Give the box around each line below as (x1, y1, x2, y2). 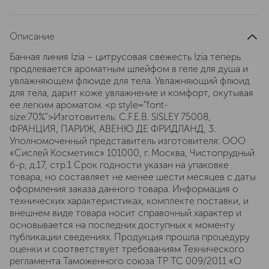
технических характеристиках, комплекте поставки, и (10, 195, 249, 207)
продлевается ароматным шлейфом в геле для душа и (10, 63, 248, 74)
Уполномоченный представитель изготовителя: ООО (10, 135, 246, 147)
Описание (10, 31, 55, 42)
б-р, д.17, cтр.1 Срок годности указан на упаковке (10, 159, 229, 171)
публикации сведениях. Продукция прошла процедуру (10, 231, 250, 243)
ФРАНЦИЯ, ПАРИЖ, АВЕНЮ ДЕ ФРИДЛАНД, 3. (10, 123, 216, 134)
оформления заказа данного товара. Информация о (10, 183, 238, 195)
